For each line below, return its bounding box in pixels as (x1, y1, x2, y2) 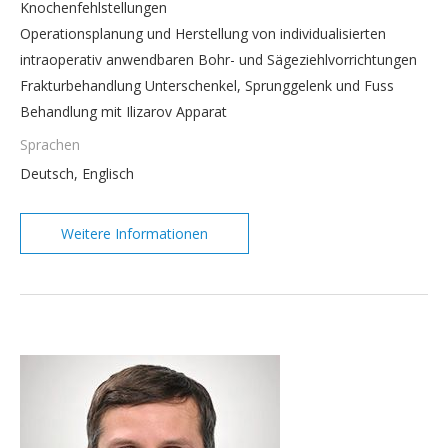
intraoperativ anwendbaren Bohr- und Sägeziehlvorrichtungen (20, 50, 417, 69)
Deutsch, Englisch (20, 164, 134, 183)
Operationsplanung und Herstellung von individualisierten (20, 24, 386, 43)
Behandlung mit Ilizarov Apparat (20, 102, 227, 121)
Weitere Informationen (61, 224, 208, 243)
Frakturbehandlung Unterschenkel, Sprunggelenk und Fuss (20, 76, 394, 95)
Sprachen (20, 135, 80, 154)
